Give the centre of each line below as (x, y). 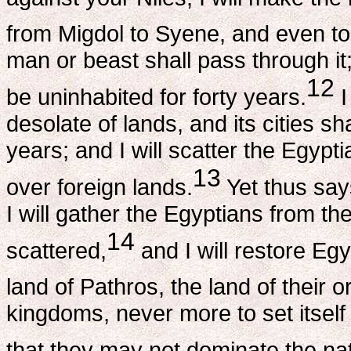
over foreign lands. (100, 186)
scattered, (56, 250)
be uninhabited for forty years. (156, 97)
